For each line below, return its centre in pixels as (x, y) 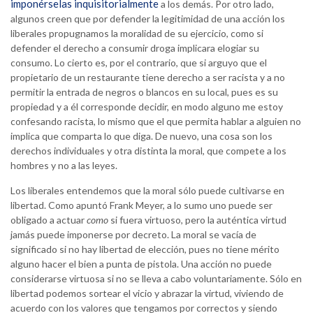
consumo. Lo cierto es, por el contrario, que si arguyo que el (139, 63)
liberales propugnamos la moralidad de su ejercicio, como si (137, 34)
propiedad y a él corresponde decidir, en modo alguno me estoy (147, 107)
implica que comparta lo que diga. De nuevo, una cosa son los (141, 136)
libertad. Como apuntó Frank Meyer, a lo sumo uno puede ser (141, 205)
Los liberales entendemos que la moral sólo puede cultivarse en (147, 191)
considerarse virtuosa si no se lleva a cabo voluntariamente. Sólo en (156, 279)
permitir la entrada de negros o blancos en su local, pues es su (144, 92)
